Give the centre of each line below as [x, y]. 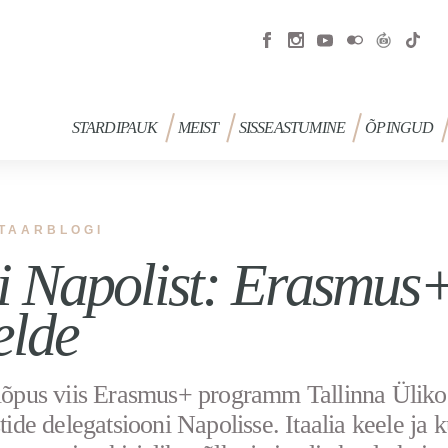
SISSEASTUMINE [292, 127]
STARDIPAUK [114, 127]
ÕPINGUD [399, 127]
